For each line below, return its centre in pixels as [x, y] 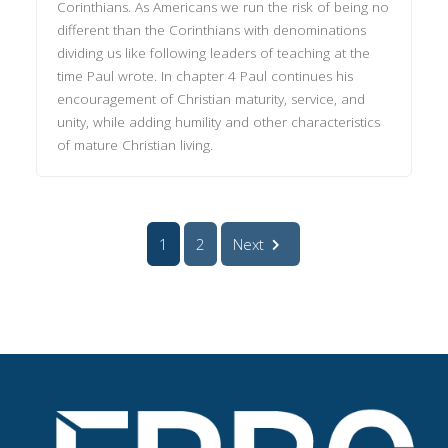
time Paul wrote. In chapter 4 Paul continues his [205, 75]
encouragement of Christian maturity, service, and [211, 98]
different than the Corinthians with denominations [212, 29]
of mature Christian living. [135, 144]
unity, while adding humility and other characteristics [219, 121]
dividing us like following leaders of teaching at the [214, 52]
